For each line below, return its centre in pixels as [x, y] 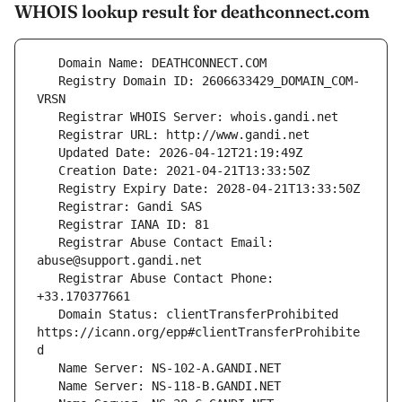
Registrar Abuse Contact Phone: [48, 279]
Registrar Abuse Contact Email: [48, 243]
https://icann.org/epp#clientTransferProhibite [198, 332]
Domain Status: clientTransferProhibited [48, 315]
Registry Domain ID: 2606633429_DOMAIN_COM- [48, 81]
